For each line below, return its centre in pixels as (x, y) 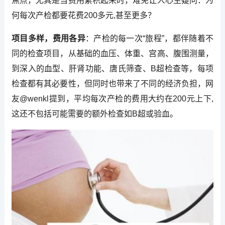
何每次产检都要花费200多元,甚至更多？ (83, 15)
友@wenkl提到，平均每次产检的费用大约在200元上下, (113, 98)
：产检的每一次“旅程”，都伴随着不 (149, 38)
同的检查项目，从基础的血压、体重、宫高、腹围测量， (113, 53)
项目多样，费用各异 (48, 38)
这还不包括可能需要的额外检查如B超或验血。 (94, 114)
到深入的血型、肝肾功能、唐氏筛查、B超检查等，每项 (113, 68)
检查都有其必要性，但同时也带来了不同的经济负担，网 (113, 83)
